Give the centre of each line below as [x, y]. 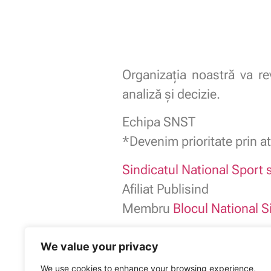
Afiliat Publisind [165, 189]
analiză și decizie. [171, 94]
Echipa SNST [158, 122]
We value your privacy [100, 247]
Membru [147, 208]
